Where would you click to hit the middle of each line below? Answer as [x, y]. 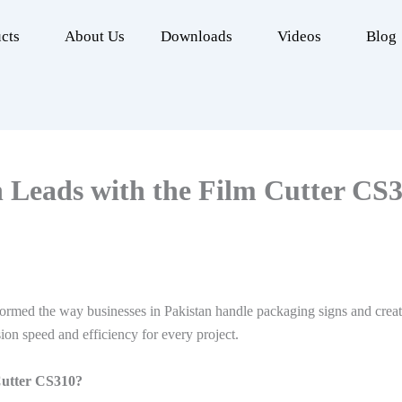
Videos [299, 36]
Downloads [197, 36]
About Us [95, 36]
